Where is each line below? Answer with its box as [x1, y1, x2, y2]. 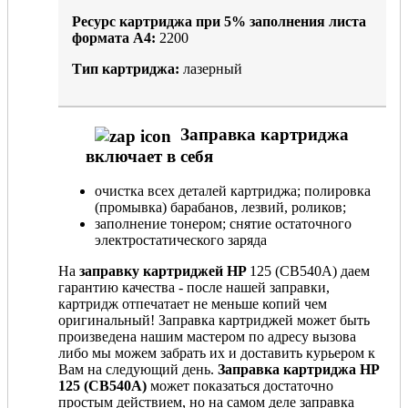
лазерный [179, 61, 242, 77]
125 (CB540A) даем [250, 263, 370, 280]
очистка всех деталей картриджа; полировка [95, 183, 371, 199]
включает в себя [86, 146, 213, 166]
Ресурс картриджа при [72, 14, 224, 30]
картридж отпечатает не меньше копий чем [58, 296, 327, 312]
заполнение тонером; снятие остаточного [95, 216, 352, 232]
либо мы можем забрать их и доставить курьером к [58, 345, 375, 362]
